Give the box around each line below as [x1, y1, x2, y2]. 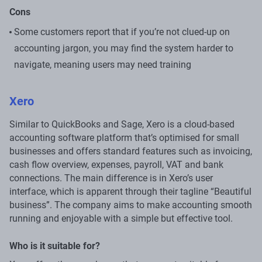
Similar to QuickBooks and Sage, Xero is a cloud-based [9, 118, 235, 130]
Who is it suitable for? [9, 240, 100, 251]
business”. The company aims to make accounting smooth [9, 199, 252, 211]
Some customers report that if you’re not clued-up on [14, 26, 230, 37]
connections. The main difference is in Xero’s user [9, 172, 213, 184]
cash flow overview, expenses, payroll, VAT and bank [9, 158, 223, 170]
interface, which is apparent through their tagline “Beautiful [9, 185, 251, 197]
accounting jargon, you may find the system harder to [14, 42, 233, 54]
